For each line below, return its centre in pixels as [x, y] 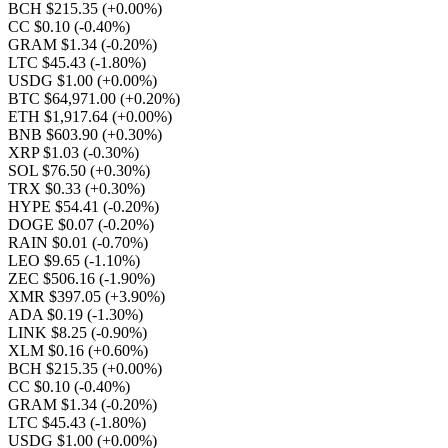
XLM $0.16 [48, 350]
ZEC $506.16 [53, 278]
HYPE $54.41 [55, 206]
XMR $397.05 [56, 296]
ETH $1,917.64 [60, 116]
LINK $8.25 [49, 332]
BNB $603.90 [55, 134]
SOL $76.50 [49, 170]
